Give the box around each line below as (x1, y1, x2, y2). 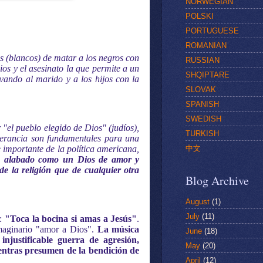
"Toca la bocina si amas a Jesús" (2, 214, 137, 224)
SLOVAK (186, 85, 216, 94)
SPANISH (186, 99, 219, 109)
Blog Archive (186, 173, 249, 189)
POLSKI (186, 11, 214, 21)
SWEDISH (186, 114, 221, 123)
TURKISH (186, 129, 219, 138)
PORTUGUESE (186, 26, 239, 35)
